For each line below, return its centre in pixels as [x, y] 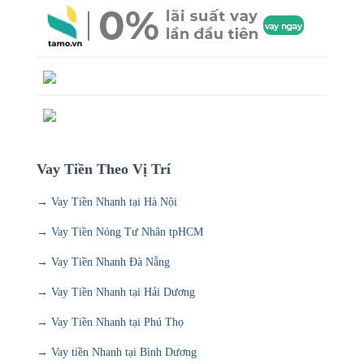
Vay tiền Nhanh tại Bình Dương [124, 352]
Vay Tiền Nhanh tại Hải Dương [123, 292]
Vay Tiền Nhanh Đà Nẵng [110, 262]
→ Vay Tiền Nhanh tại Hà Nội [107, 201]
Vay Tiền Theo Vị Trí [104, 169]
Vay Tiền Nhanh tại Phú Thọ [117, 322]
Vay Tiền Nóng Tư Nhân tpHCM [127, 232]
